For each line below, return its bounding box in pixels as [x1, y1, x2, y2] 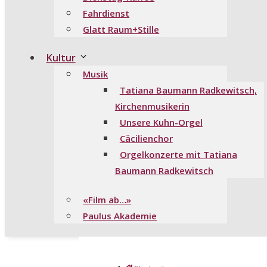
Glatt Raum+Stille [83, 23, 160, 35]
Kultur [46, 51, 76, 65]
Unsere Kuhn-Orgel [119, 116, 203, 129]
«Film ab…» [83, 193, 132, 206]
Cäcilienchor [119, 132, 173, 145]
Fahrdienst [83, 7, 130, 19]
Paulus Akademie [83, 209, 157, 222]
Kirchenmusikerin [114, 100, 190, 113]
